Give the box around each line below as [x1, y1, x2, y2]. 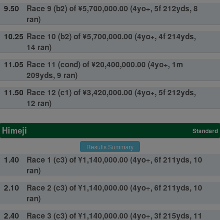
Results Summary [86, 142, 134, 151]
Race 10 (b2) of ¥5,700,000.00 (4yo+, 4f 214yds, [26, 30, 196, 42]
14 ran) [26, 41, 52, 53]
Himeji [2, 124, 27, 136]
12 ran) [26, 97, 52, 109]
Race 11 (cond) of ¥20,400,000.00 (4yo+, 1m [26, 58, 183, 70]
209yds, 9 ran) [26, 69, 78, 81]
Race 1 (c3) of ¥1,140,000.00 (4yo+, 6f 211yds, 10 [26, 154, 202, 165]
